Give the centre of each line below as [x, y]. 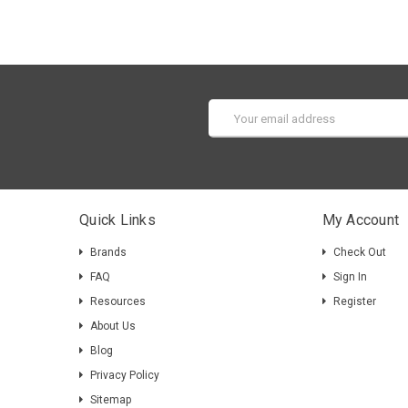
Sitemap [111, 400]
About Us [113, 326]
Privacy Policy [125, 375]
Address [231, 125]
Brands [108, 252]
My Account [361, 220]
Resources [118, 301]
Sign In [350, 277]
